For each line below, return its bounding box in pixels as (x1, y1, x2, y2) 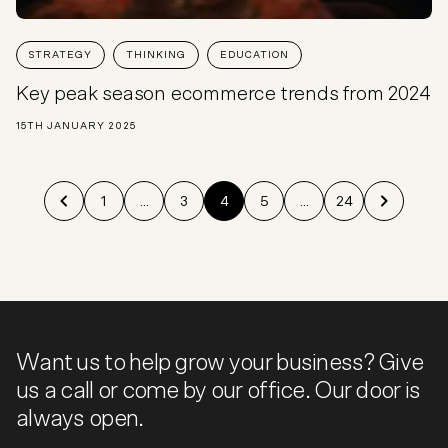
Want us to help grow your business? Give (16, 350, 424, 375)
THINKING (126, 49, 186, 60)
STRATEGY (29, 49, 92, 60)
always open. (16, 406, 144, 431)
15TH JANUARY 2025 (16, 120, 136, 131)
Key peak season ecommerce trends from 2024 (16, 83, 431, 104)
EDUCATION (220, 49, 289, 60)
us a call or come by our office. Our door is (16, 378, 421, 403)
